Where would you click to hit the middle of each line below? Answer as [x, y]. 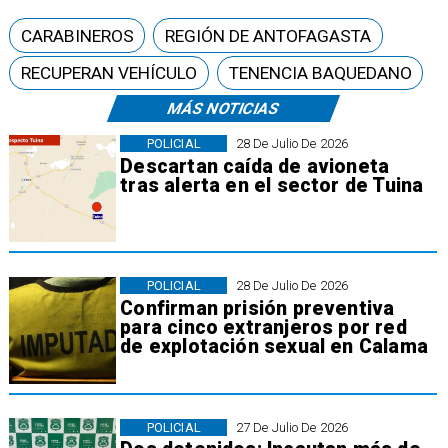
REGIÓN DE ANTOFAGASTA [267, 35]
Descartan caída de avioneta [255, 166]
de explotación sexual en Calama [274, 346]
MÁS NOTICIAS [223, 108]
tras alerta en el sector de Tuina [272, 185]
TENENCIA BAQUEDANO [320, 72]
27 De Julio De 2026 [292, 428]
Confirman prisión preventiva [257, 308]
